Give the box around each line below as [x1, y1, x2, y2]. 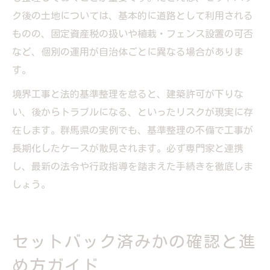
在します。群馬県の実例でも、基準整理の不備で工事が [12, 125, 253, 135]
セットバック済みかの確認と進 [12, 233, 257, 250]
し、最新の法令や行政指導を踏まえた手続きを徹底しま [12, 161, 253, 171]
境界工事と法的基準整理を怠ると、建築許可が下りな [12, 89, 243, 99]
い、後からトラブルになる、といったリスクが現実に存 [12, 107, 253, 117]
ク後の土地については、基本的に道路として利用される [12, 10, 253, 20]
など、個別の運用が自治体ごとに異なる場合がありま [12, 46, 243, 57]
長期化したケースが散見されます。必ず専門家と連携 [12, 143, 243, 153]
